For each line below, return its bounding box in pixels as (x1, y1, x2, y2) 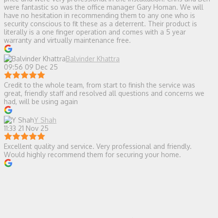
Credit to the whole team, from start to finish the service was (4, 80, 195, 89)
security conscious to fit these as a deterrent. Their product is (4, 19, 197, 28)
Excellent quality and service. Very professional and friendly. (4, 142, 192, 150)
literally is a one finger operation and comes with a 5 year (4, 27, 186, 36)
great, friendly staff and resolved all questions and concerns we (4, 89, 204, 97)
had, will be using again (4, 97, 78, 106)
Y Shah (34, 115, 56, 124)
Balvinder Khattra (66, 54, 120, 63)
